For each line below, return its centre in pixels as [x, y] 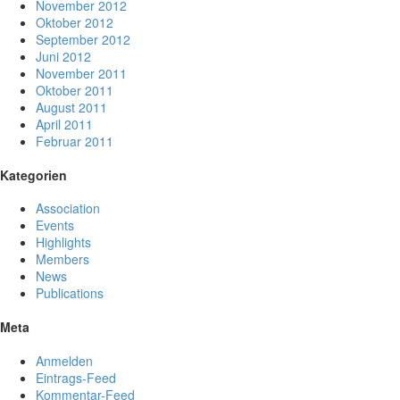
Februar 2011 [75, 142]
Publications [70, 293]
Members [62, 259]
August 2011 [71, 108]
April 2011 [64, 125]
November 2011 [81, 74]
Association [68, 208]
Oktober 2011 [75, 91]
